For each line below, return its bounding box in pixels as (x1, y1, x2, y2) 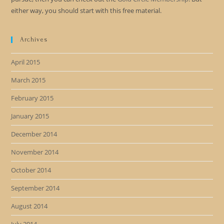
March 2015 (11, 75, 46, 84)
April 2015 (11, 57, 40, 66)
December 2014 (11, 129, 57, 138)
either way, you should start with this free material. (11, 6, 162, 15)
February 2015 (11, 93, 54, 102)
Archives (20, 36, 48, 43)
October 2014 (11, 165, 51, 174)
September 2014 (11, 183, 60, 192)
